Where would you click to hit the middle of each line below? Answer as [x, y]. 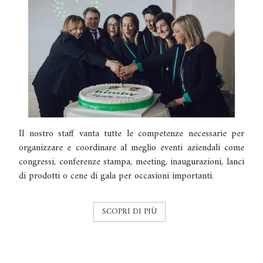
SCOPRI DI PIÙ [129, 211]
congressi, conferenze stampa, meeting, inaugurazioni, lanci [131, 162]
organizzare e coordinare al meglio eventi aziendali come [131, 148]
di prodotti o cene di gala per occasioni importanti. [116, 176]
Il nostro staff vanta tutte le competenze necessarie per [131, 134]
